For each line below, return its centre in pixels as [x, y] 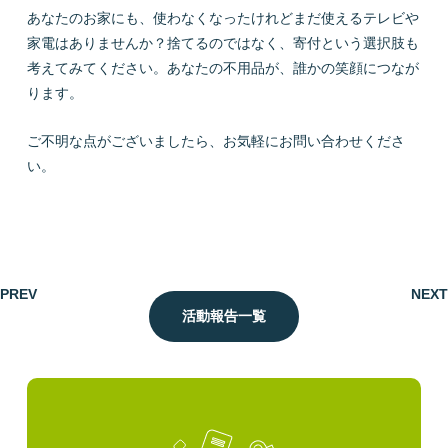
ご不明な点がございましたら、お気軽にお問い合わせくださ [215, 140]
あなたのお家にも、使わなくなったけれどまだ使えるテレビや [222, 18]
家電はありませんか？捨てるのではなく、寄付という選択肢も [222, 43]
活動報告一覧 [224, 315]
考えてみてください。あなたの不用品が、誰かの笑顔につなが [222, 68]
